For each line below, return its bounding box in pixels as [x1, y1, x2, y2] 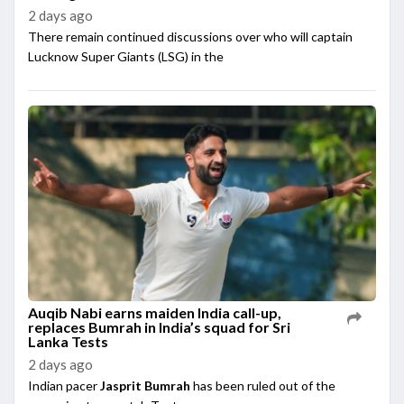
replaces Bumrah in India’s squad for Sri [28, 318, 290, 336]
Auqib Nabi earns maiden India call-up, [28, 304, 281, 322]
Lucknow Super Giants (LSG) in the [28, 49, 224, 65]
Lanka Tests [28, 333, 108, 351]
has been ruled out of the [190, 378, 335, 394]
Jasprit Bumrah [100, 378, 190, 394]
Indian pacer [28, 378, 100, 394]
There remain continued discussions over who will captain [28, 29, 353, 45]
